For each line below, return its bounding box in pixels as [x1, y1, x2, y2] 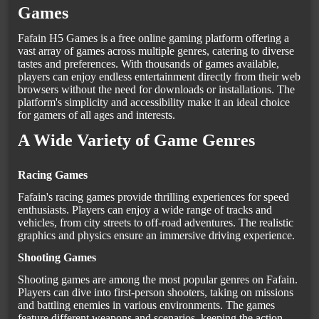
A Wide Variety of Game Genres [18, 131, 255, 150]
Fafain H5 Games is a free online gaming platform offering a [18, 32, 289, 45]
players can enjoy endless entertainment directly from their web [18, 70, 300, 83]
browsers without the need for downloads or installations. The [18, 83, 295, 96]
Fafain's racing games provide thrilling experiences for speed [18, 191, 289, 204]
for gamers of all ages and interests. [18, 109, 175, 122]
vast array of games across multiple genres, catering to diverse [18, 45, 294, 58]
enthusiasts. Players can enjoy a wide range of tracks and [18, 204, 272, 216]
